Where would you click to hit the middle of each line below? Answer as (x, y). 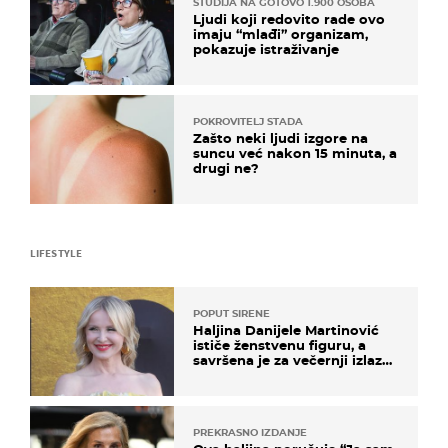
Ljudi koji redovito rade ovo (289, 18)
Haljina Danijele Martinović (286, 330)
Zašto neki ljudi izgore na (280, 137)
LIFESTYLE (56, 253)
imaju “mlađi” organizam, (280, 33)
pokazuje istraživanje (266, 48)
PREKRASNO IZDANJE (250, 433)
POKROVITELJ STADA (248, 121)
